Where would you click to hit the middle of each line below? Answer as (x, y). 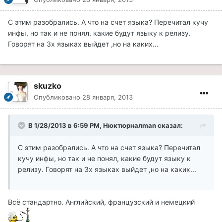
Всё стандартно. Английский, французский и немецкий (101, 202)
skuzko (48, 86)
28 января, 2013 (108, 97)
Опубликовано (58, 97)
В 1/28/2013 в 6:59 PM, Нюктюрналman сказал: (106, 126)
